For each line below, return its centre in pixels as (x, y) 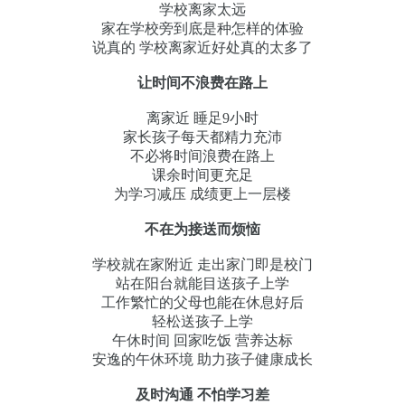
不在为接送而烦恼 (202, 229)
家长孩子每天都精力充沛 (202, 137)
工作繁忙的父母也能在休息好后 (202, 302)
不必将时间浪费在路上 (202, 155)
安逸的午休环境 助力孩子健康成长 (202, 359)
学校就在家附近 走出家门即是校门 (202, 264)
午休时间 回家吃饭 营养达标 (202, 340)
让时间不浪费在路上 (202, 82)
